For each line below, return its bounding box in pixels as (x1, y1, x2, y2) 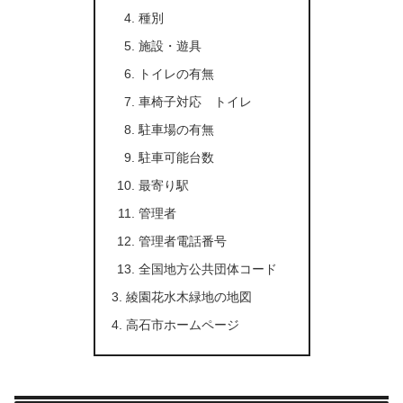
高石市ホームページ (125, 317, 239, 332)
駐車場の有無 (139, 121, 215, 137)
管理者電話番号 (139, 233, 228, 248)
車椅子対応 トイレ (139, 94, 253, 109)
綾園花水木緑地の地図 (125, 289, 252, 304)
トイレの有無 (139, 66, 215, 81)
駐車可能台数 (139, 149, 215, 165)
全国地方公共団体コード (139, 261, 278, 276)
